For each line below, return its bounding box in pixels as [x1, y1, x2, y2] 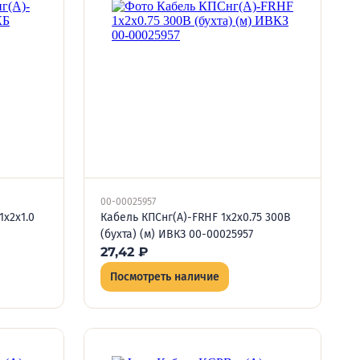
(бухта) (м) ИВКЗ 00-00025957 [100, 227, 253, 241]
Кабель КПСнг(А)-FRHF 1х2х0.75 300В [100, 211, 291, 224]
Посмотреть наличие [110, 270, 219, 284]
